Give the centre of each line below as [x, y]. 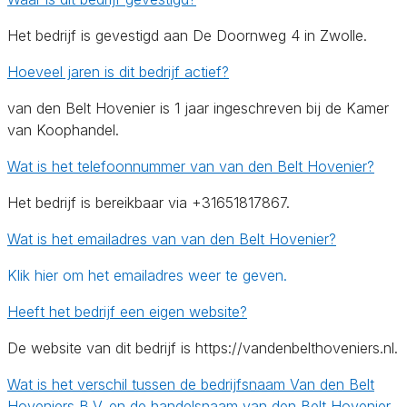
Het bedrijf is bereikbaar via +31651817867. [149, 202]
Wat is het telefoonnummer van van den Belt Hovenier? [191, 166]
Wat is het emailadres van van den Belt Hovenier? [172, 238]
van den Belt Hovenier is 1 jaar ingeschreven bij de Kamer [198, 108]
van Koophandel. [63, 129]
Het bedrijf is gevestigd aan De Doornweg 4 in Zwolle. [187, 35]
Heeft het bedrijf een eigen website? [127, 311]
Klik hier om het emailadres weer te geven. [147, 275]
